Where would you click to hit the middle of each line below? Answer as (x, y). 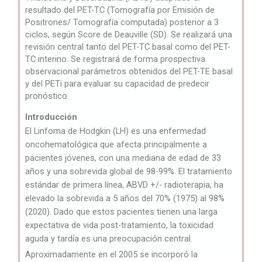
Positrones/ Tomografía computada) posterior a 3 (122, 23)
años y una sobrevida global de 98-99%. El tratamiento (129, 172)
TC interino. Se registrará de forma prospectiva (116, 59)
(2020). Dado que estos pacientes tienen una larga (122, 212)
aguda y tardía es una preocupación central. (109, 239)
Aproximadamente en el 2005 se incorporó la (112, 255)
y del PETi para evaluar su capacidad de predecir (118, 84)
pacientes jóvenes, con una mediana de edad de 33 (123, 158)
